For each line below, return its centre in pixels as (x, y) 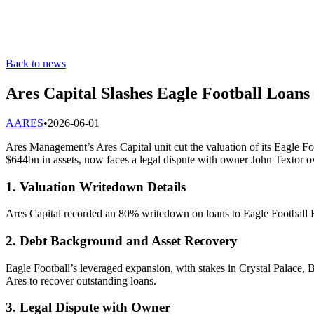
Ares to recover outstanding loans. (81, 280)
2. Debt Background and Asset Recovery (122, 240)
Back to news (36, 63)
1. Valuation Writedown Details (96, 186)
